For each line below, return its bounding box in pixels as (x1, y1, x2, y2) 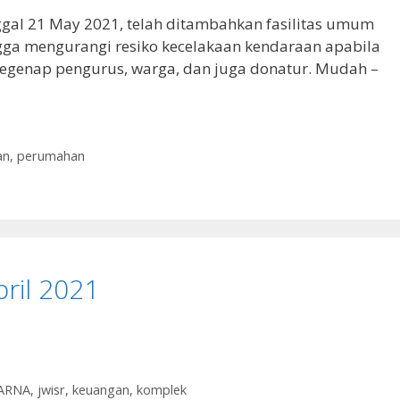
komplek (136, 380, 187, 398)
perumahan (16, 147, 85, 165)
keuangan (71, 380, 129, 398)
